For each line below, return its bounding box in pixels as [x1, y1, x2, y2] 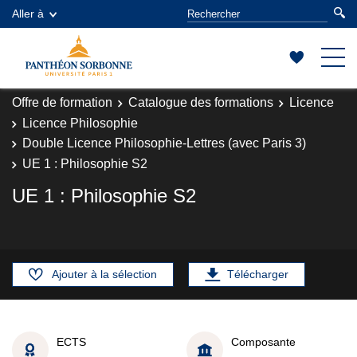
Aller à [12, 7, 44, 20]
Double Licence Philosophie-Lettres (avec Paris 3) [22, 136, 306, 150]
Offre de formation [12, 96, 112, 109]
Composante [231, 335, 296, 348]
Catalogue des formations [128, 96, 273, 109]
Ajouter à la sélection [52, 268, 157, 280]
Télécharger [227, 268, 288, 280]
